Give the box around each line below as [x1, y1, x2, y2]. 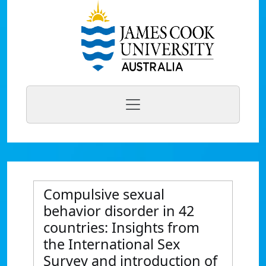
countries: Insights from [43, 218, 199, 237]
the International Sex [43, 235, 180, 254]
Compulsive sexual [43, 185, 164, 204]
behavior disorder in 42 [43, 201, 194, 220]
